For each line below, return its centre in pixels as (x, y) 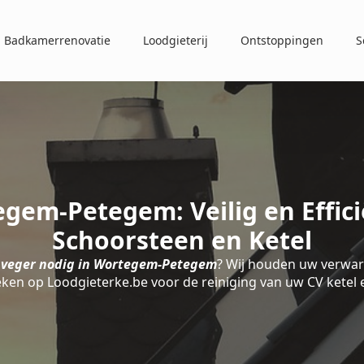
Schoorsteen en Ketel (182, 240)
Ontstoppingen (282, 40)
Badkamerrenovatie (57, 40)
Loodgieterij (175, 40)
